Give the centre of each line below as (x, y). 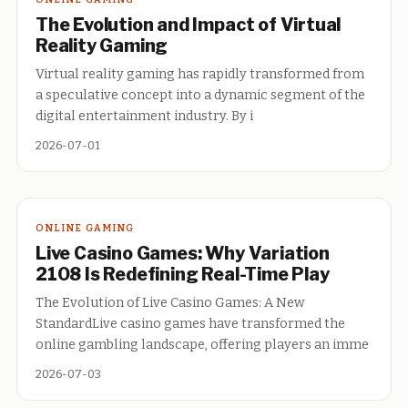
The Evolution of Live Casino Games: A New (170, 303)
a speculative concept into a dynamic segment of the (200, 96)
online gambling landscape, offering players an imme (202, 345)
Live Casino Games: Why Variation (183, 254)
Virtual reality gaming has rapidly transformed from (200, 75)
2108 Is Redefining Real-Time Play (183, 275)
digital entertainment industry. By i (144, 117)
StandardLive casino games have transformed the (190, 324)
